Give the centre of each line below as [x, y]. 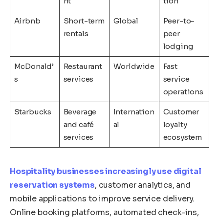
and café [79, 124]
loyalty [175, 124]
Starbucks [33, 111]
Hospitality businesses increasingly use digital [106, 171]
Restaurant [83, 66]
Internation [134, 111]
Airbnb [27, 21]
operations [183, 91]
